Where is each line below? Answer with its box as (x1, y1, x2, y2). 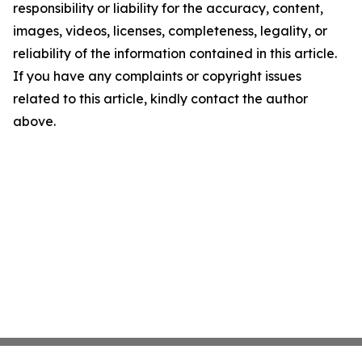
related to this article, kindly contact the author (13, 90, 308, 107)
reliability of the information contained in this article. (13, 45, 337, 61)
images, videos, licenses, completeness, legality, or (13, 23, 327, 39)
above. (13, 113, 56, 129)
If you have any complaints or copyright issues (13, 68, 301, 84)
